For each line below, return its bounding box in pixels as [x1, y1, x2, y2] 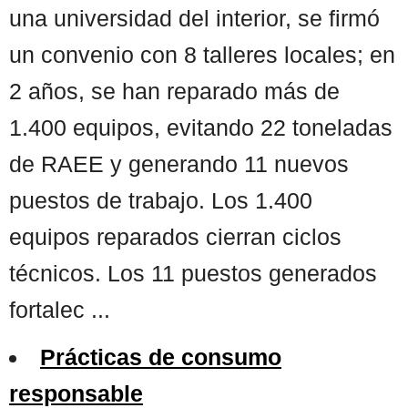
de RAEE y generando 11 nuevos [9, 150, 349, 177]
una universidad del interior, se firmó [9, 5, 380, 31]
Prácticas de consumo [40, 343, 281, 370]
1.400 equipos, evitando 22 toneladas [9, 114, 393, 140]
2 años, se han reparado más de [9, 77, 340, 104]
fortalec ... [9, 296, 110, 322]
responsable [9, 380, 143, 406]
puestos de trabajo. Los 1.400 [9, 187, 312, 213]
